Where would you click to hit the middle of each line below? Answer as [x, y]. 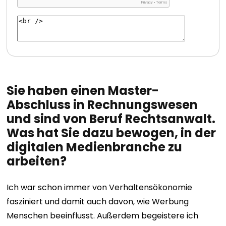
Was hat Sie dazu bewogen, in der [111, 133]
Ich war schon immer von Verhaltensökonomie [100, 187]
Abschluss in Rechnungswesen [102, 105]
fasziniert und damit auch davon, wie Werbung [98, 202]
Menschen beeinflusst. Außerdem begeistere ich [103, 216]
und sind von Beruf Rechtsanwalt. [111, 119]
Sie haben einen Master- [83, 91]
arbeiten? [37, 161]
